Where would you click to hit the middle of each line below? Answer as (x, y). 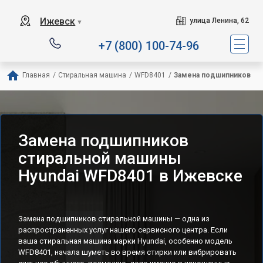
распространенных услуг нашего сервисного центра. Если (123, 230)
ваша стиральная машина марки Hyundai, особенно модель (125, 241)
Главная (36, 75)
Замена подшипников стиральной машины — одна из (114, 219)
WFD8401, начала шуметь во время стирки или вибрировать (127, 252)
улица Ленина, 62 (219, 21)
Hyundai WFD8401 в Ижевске (130, 176)
